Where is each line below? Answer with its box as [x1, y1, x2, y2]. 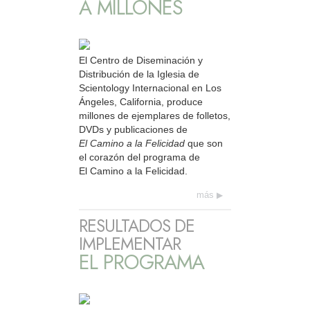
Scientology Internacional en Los [79, 82, 221, 94]
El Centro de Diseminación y [79, 55, 203, 66]
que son [185, 138, 223, 149]
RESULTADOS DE [79, 213, 194, 238]
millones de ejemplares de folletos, [79, 110, 230, 122]
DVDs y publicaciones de [79, 124, 188, 136]
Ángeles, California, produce [79, 96, 203, 108]
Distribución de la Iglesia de [79, 69, 199, 80]
